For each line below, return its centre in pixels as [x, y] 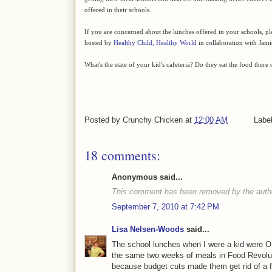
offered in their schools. [118, 9]
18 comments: [122, 155]
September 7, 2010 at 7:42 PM [165, 206]
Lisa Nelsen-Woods [148, 229]
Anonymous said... [147, 177]
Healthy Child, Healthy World [155, 42]
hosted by [99, 42]
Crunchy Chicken [153, 120]
